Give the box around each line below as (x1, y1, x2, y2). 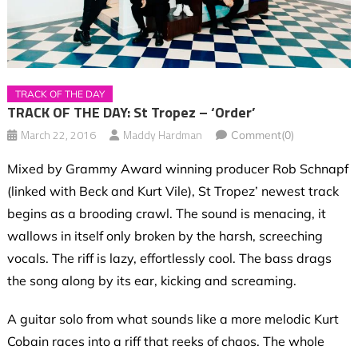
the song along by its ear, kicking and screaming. (6, 272, 296, 289)
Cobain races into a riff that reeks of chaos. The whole (6, 333, 324, 350)
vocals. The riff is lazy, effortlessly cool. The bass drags (6, 250, 332, 267)
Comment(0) (230, 128, 294, 143)
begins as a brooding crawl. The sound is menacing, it (6, 205, 326, 222)
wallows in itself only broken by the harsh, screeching (6, 228, 323, 245)
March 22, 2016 (20, 126, 96, 144)
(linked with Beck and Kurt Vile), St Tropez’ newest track (6, 183, 339, 200)
